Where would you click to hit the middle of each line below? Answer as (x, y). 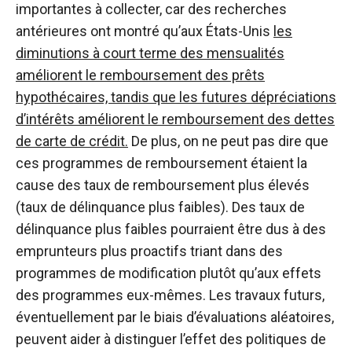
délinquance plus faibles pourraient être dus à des (171, 229)
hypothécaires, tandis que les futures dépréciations (176, 97)
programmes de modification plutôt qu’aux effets (169, 273)
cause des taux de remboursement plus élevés (163, 185)
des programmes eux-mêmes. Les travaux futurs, (170, 295)
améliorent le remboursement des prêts (140, 75)
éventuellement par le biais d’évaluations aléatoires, (175, 317)
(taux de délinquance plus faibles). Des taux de (160, 207)
